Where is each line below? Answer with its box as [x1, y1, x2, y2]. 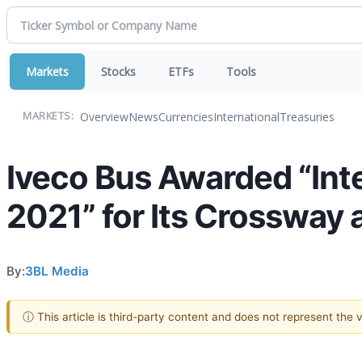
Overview [80, 108, 128, 124]
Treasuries [280, 108, 335, 124]
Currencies [158, 108, 213, 124]
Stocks [101, 64, 136, 79]
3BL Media [25, 263, 89, 279]
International [213, 108, 280, 124]
